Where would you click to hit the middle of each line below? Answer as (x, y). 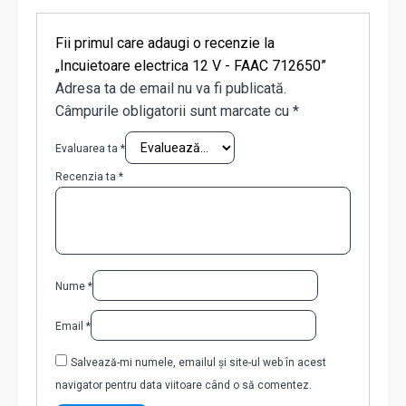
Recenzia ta (87, 177)
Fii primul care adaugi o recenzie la (165, 43)
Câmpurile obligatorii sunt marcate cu (174, 111)
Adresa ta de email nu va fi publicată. (171, 89)
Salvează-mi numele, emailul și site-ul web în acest (198, 363)
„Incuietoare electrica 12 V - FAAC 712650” (191, 66)
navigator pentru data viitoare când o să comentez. (184, 386)
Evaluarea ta (88, 149)
